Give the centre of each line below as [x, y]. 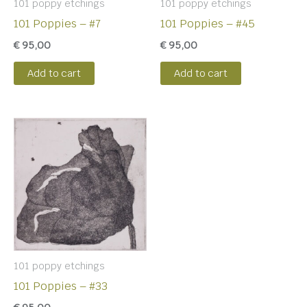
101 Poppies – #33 [61, 286]
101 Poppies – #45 [208, 23]
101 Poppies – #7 [57, 23]
